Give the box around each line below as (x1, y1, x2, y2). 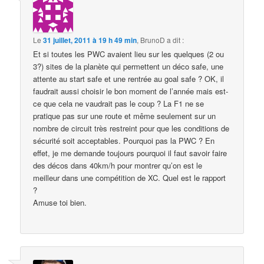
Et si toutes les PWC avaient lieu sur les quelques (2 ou (33, 48, 225, 60)
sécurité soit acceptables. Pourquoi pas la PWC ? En (33, 135, 215, 147)
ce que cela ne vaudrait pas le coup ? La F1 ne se (33, 98, 204, 110)
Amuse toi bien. (33, 197, 87, 209)
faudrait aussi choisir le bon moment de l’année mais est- (33, 85, 229, 97)
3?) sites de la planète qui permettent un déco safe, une (33, 61, 224, 72)
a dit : (167, 35, 184, 45)
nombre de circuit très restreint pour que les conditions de (33, 123, 230, 134)
